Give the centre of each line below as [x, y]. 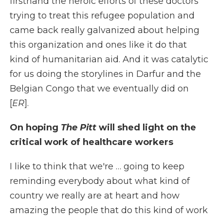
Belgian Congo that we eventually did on [99, 89]
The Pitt [80, 127]
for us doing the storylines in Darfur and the [105, 74]
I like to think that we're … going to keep [97, 166]
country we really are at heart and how [95, 196]
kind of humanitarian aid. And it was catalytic [109, 59]
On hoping [35, 127]
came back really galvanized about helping [105, 30]
